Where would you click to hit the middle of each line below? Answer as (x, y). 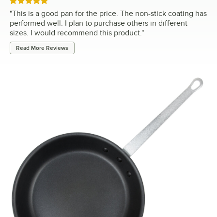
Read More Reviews (42, 48)
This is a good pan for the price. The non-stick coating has (109, 14)
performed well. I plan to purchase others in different (99, 23)
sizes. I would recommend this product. (76, 33)
